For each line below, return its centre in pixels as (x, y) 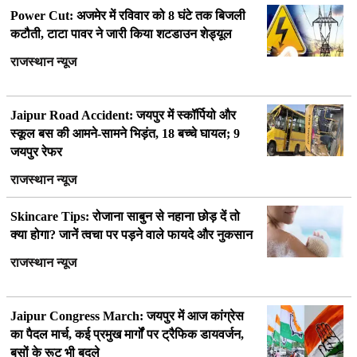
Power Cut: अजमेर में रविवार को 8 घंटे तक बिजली (127, 16)
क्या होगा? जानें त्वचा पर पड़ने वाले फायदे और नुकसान (131, 235)
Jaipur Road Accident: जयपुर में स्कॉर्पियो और (123, 115)
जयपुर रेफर (36, 152)
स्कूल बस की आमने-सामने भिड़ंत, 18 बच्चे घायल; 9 (125, 133)
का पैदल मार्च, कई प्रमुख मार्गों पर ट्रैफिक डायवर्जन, (127, 334)
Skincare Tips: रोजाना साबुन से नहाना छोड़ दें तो (125, 216)
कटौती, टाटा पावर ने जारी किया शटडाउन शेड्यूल (121, 34)
